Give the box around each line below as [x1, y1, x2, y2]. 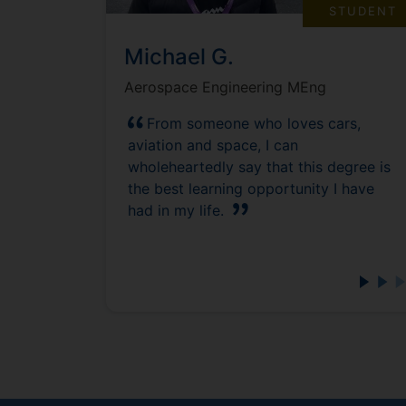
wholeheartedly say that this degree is [128, 157, 391, 176]
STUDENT [329, 3, 398, 18]
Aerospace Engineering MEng [124, 77, 326, 96]
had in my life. [128, 200, 224, 219]
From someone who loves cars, [147, 113, 361, 132]
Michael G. [124, 43, 234, 70]
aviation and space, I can [128, 135, 298, 154]
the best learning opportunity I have [128, 179, 374, 198]
